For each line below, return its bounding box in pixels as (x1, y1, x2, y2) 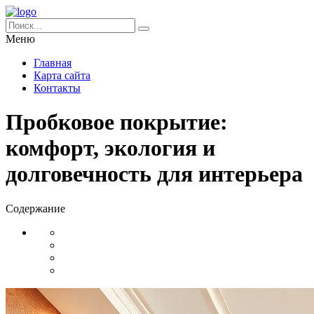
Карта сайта (34, 69, 90, 81)
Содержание (6, 202, 65, 214)
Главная (34, 57, 71, 69)
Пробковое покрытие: (6, 109, 228, 135)
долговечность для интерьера (6, 161, 303, 187)
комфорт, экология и (6, 135, 215, 161)
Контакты (34, 82, 81, 94)
